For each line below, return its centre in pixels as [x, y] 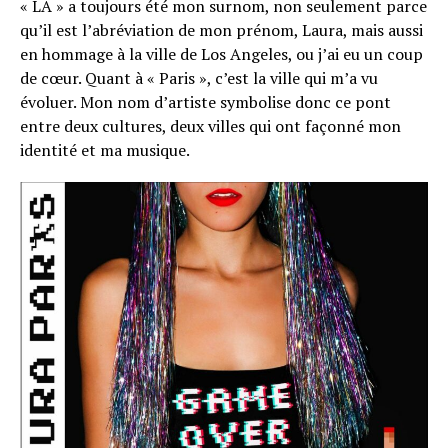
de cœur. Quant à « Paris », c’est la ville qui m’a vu [199, 78]
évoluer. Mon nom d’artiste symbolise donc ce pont [205, 102]
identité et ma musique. [105, 150]
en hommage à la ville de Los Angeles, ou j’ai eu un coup [221, 54]
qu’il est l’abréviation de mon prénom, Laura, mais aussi [221, 30]
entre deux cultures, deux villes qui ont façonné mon [210, 126]
